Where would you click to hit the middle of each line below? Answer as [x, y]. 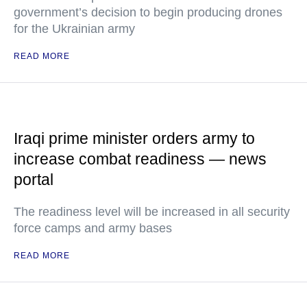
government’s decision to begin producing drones [148, 12]
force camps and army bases [93, 228]
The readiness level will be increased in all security [152, 212]
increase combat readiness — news [140, 159]
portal [34, 180]
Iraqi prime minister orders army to [134, 138]
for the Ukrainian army [74, 29]
